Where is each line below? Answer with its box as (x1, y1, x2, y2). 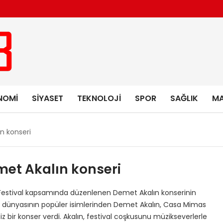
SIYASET (31, 93, 63, 104)
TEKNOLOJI (77, 93, 121, 104)
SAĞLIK (170, 93, 198, 104)
